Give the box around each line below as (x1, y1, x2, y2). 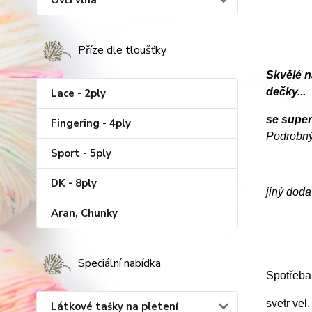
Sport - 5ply (51, 146, 111, 160)
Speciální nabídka (78, 256, 161, 271)
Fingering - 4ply (51, 116, 131, 130)
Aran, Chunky (51, 206, 118, 220)
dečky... (265, 86, 306, 98)
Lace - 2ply (51, 86, 106, 100)
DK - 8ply (51, 176, 97, 190)
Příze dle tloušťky (78, 42, 166, 58)
